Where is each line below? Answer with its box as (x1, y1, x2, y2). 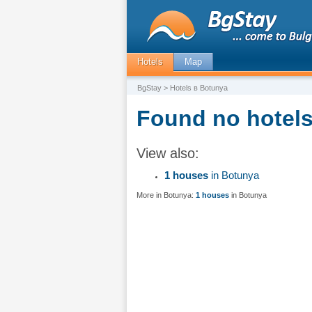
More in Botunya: (136, 191, 196, 199)
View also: (136, 146, 199, 161)
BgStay (137, 84, 162, 92)
